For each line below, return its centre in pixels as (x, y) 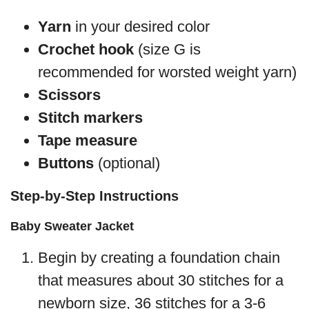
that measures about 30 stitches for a (161, 280)
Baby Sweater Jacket (72, 226)
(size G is (167, 49)
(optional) (129, 163)
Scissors (69, 94)
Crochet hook (86, 49)
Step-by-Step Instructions (94, 196)
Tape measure (88, 140)
